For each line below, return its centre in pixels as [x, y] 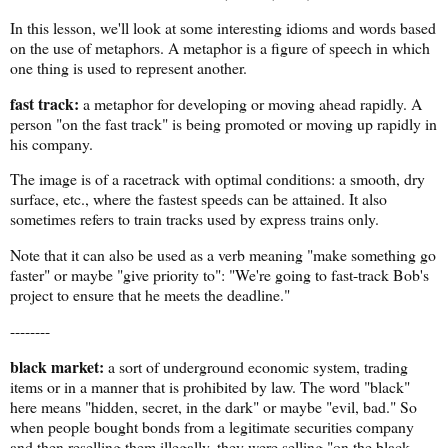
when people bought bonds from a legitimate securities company [212, 426]
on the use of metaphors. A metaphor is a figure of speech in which [220, 47]
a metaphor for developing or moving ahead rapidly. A [250, 103]
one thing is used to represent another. [128, 67]
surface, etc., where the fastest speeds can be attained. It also [198, 199]
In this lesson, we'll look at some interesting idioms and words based [223, 27]
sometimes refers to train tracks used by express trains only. [194, 219]
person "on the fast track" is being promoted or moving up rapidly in [223, 123]
